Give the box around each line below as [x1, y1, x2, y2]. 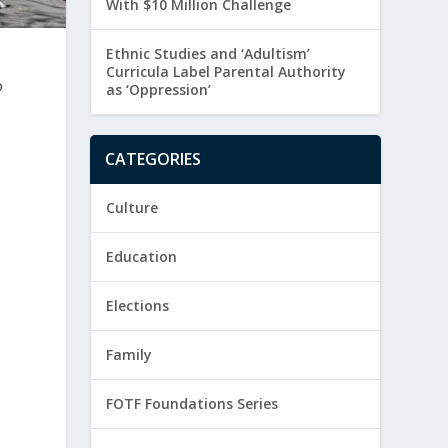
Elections [106, 296, 170, 316]
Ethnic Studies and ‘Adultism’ [106, 44, 311, 64]
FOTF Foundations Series [106, 394, 279, 414]
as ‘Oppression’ [106, 80, 212, 100]
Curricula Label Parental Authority [106, 62, 347, 82]
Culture [106, 198, 159, 218]
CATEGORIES [105, 148, 202, 171]
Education [106, 247, 178, 267]
